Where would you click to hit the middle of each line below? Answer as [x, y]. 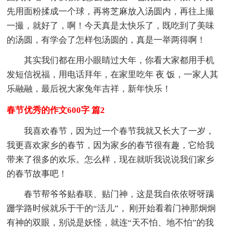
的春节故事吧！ [37, 174]
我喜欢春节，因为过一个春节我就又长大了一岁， [119, 131]
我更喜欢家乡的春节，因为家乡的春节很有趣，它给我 [111, 145]
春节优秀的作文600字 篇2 [56, 110]
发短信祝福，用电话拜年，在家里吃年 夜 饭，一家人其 [113, 74]
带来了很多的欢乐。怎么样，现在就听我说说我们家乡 [111, 159]
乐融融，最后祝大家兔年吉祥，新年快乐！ [89, 89]
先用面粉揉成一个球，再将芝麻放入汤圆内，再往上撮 [111, 11]
